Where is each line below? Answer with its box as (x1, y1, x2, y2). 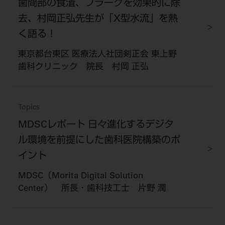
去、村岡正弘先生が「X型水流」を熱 (18, 15, 178, 25)
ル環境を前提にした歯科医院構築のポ (18, 136, 180, 146)
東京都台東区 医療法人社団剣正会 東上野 (18, 51, 177, 60)
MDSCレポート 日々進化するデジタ (18, 121, 174, 131)
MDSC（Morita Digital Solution (18, 172, 143, 181)
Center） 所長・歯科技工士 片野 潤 (18, 185, 166, 193)
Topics (18, 104, 40, 112)
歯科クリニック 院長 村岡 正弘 (18, 63, 149, 72)
